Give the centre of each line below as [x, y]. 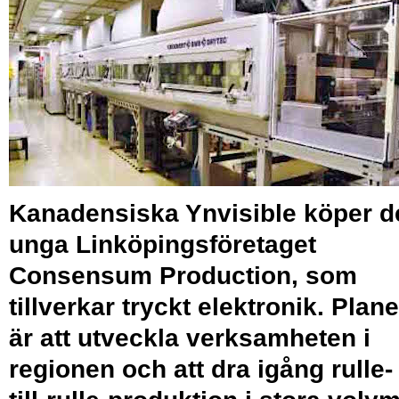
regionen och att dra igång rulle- [201, 369]
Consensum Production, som [183, 275]
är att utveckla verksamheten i [190, 338]
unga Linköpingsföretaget [163, 244]
